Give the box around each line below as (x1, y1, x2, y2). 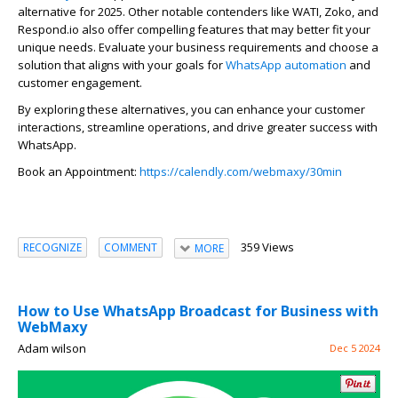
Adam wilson (18, 339, 86, 356)
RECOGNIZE (23, 240, 82, 256)
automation (282, 56, 346, 73)
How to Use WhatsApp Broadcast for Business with (18, 300, 378, 321)
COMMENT (104, 240, 157, 256)
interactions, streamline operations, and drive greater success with (18, 118, 378, 135)
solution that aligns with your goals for (18, 56, 226, 73)
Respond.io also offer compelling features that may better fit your (18, 20, 370, 37)
